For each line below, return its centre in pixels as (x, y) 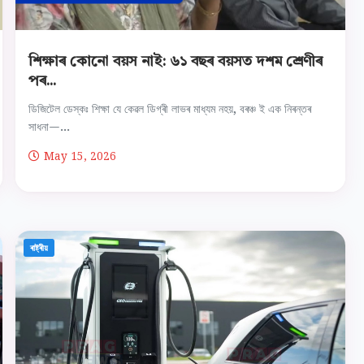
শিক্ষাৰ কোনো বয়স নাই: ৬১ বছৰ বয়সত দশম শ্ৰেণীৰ (176, 62)
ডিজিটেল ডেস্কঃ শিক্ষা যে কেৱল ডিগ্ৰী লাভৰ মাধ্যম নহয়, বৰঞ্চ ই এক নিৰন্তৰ (170, 109)
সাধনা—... (50, 127)
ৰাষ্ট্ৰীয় (39, 247)
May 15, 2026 (80, 156)
